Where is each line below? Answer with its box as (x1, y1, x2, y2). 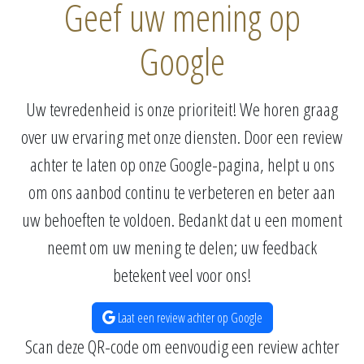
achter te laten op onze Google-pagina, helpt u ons (29, 152, 335, 177)
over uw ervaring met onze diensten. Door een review (21, 124, 343, 149)
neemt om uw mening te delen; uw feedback (47, 235, 317, 260)
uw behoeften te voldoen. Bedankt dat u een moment (22, 207, 342, 232)
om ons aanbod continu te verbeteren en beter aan (28, 180, 336, 205)
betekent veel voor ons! (113, 262, 251, 288)
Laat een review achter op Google (115, 309, 262, 327)
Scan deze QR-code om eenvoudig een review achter (24, 334, 340, 359)
